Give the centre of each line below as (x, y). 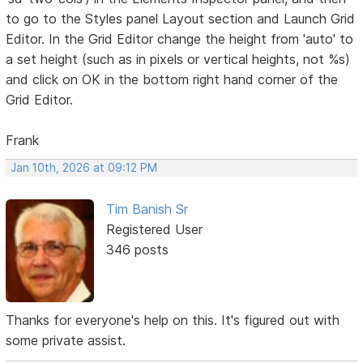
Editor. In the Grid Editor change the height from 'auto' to (180, 39)
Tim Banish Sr (147, 209)
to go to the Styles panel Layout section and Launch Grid (181, 19)
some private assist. (66, 340)
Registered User (154, 230)
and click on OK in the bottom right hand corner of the (172, 80)
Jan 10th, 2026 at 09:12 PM (84, 168)
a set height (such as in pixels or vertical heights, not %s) (178, 60)
